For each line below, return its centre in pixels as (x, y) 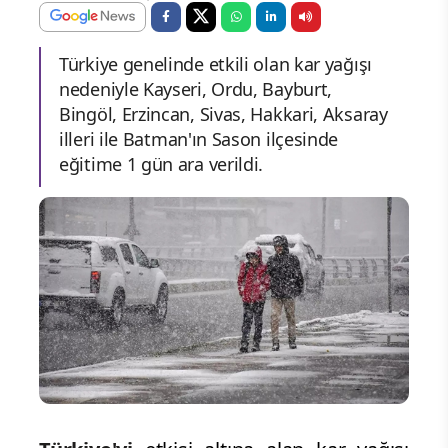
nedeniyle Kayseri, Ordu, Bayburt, (196, 88)
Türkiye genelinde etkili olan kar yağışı (216, 63)
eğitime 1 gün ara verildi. (161, 163)
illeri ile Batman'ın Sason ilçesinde (199, 138)
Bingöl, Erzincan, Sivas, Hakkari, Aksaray (223, 113)
